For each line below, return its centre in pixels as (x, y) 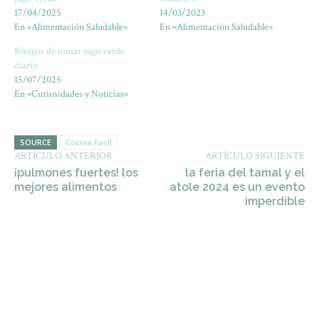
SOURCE (36, 142)
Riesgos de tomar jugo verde (69, 51)
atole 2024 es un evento (237, 187)
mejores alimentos (66, 187)
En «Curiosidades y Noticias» (71, 94)
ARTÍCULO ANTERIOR (63, 156)
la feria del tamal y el (245, 173)
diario (26, 66)
